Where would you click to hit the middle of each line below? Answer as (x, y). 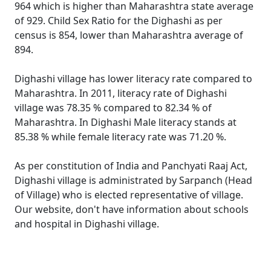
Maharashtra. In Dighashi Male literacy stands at (126, 122)
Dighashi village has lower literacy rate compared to (133, 79)
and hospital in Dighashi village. (87, 224)
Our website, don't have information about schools (132, 209)
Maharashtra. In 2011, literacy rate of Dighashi (121, 93)
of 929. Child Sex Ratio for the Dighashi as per (119, 21)
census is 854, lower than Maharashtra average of (129, 35)
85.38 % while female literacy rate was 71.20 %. (120, 137)
